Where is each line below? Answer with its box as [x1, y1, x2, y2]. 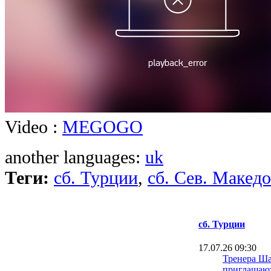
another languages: [5, 146, 145, 167]
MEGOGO [62, 116, 143, 137]
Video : [5, 116, 62, 137]
